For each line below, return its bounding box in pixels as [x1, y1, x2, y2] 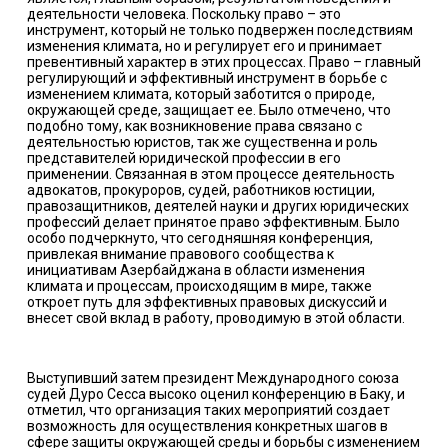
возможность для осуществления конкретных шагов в [26, 418, 388, 435]
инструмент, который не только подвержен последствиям [26, 22, 413, 39]
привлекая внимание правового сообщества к [26, 246, 334, 263]
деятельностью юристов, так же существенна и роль [26, 134, 378, 151]
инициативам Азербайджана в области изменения [26, 262, 365, 279]
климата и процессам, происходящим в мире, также [26, 278, 372, 295]
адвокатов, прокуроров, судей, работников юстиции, [26, 182, 375, 199]
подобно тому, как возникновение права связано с [26, 118, 362, 135]
